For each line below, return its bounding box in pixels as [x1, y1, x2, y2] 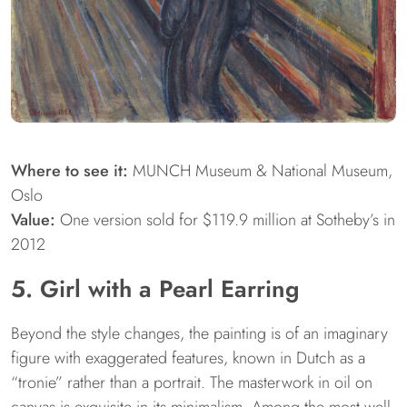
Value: [11, 207, 55, 232]
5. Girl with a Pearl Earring [11, 271, 300, 306]
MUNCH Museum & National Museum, [128, 158, 392, 183]
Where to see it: [11, 158, 128, 183]
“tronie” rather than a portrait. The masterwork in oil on [11, 370, 372, 394]
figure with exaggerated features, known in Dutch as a [11, 345, 365, 370]
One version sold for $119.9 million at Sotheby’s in [55, 207, 395, 232]
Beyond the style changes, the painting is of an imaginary [11, 321, 388, 345]
